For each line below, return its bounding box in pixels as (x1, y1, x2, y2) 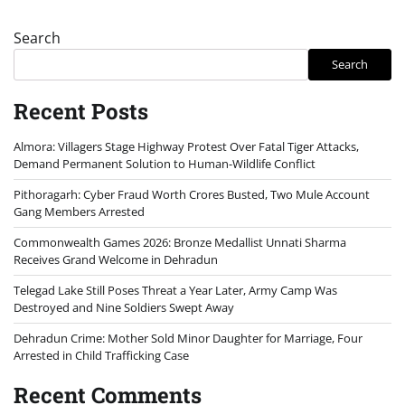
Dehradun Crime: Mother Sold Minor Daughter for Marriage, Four (14, 329, 363, 346)
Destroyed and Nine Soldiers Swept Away (14, 298, 234, 316)
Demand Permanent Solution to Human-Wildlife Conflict (14, 155, 316, 172)
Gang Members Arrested (14, 202, 145, 220)
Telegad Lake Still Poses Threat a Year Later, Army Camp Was (14, 281, 337, 298)
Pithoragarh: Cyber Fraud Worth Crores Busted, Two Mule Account (14, 185, 370, 202)
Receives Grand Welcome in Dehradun (14, 250, 218, 268)
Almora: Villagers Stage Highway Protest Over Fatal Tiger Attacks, (14, 137, 359, 155)
